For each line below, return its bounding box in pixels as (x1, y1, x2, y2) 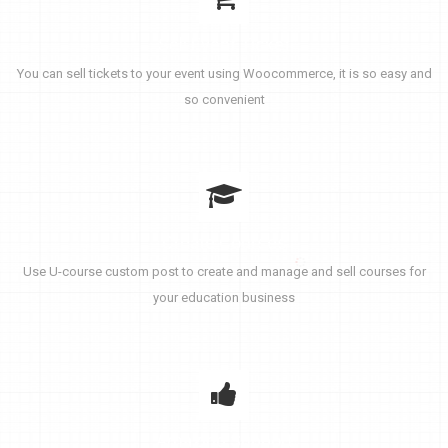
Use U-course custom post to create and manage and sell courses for (22, 263, 426, 279)
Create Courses (161, 231, 287, 253)
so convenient (183, 91, 265, 107)
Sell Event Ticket (158, 33, 290, 55)
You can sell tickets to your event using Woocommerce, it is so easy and (16, 65, 432, 81)
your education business (153, 289, 295, 305)
